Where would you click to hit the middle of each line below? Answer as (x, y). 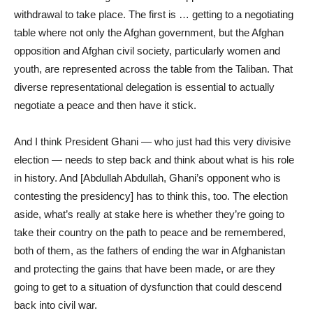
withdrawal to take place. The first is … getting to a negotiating (154, 14)
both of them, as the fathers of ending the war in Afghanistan (150, 250)
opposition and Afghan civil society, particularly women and (147, 50)
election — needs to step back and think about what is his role (154, 159)
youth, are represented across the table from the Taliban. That (153, 68)
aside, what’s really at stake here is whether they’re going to (149, 214)
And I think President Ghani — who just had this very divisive (152, 141)
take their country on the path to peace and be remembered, (150, 232)
